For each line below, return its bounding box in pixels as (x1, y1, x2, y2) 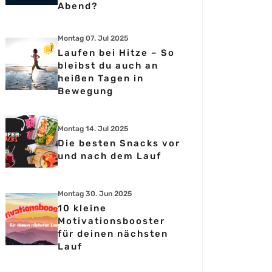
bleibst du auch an (58, 60, 158, 71)
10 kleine (58, 203, 107, 214)
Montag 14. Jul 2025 (58, 124, 128, 133)
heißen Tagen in (58, 73, 144, 84)
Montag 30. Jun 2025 (58, 189, 132, 198)
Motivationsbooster (58, 216, 165, 226)
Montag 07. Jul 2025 (58, 34, 128, 42)
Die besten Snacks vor (58, 138, 180, 149)
